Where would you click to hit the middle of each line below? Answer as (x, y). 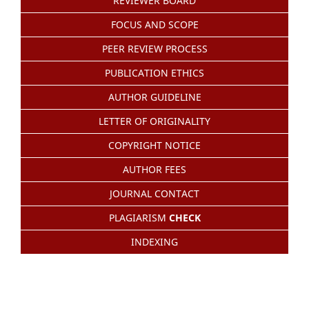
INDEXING (154, 241)
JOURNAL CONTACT (154, 193)
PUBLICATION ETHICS (154, 72)
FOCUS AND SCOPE (154, 24)
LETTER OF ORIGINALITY (154, 121)
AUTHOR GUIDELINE (154, 97)
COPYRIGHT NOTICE (154, 145)
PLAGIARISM (139, 217)
